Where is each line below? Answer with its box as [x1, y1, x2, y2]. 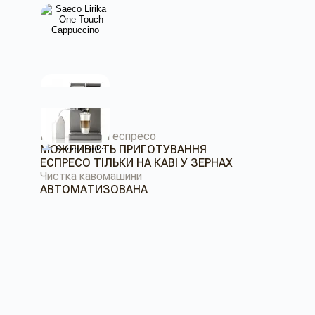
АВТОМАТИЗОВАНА [40, 183, 148, 196]
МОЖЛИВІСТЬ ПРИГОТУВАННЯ [40, 143, 207, 156]
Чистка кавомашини [40, 169, 142, 183]
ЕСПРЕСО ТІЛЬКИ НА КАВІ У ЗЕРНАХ [40, 156, 233, 169]
